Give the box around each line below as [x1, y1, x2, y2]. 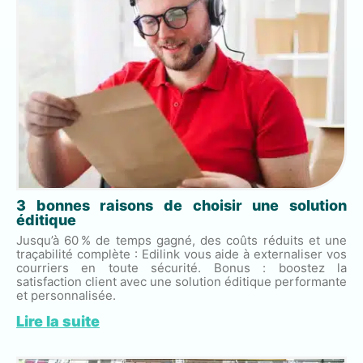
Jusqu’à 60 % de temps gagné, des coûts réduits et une [16, 232, 347, 248]
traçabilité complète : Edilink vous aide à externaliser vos [16, 246, 347, 262]
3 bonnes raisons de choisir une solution [16, 196, 347, 214]
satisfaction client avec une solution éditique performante [16, 273, 347, 289]
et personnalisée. [16, 287, 116, 303]
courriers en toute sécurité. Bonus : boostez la [16, 259, 347, 275]
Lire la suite [16, 312, 100, 330]
